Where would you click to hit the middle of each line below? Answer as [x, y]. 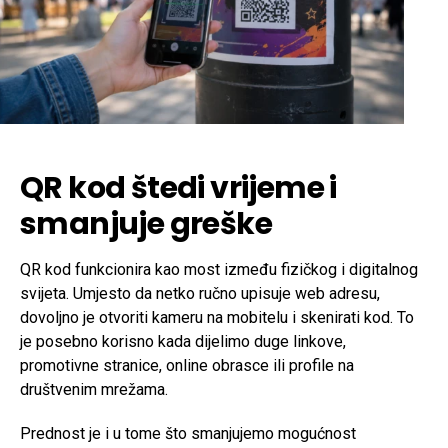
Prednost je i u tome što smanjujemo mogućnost [188, 434]
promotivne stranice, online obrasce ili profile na [187, 366]
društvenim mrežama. [94, 390]
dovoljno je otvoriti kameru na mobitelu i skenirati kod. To [217, 318]
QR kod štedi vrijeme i [178, 188]
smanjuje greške [146, 224]
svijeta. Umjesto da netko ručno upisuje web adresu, [200, 294]
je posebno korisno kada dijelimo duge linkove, [183, 342]
